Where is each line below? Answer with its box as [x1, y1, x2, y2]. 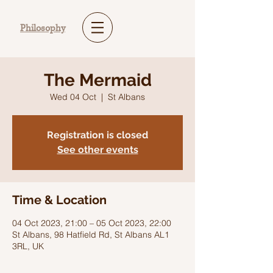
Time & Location [12, 193, 107, 207]
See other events [57, 144, 138, 155]
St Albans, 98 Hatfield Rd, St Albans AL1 [12, 229, 169, 240]
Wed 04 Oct [50, 91, 96, 102]
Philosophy [20, 22, 65, 35]
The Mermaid [43, 70, 152, 90]
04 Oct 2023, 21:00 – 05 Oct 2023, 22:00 [12, 218, 171, 229]
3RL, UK [12, 241, 44, 252]
